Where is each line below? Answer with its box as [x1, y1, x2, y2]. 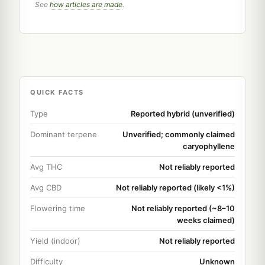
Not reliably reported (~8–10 [131, 203, 235, 213]
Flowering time [30, 203, 85, 213]
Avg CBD [30, 182, 62, 192]
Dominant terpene [30, 129, 97, 139]
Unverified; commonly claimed [122, 129, 235, 139]
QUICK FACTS [30, 88, 84, 96]
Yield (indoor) [30, 235, 80, 245]
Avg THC [30, 161, 62, 172]
